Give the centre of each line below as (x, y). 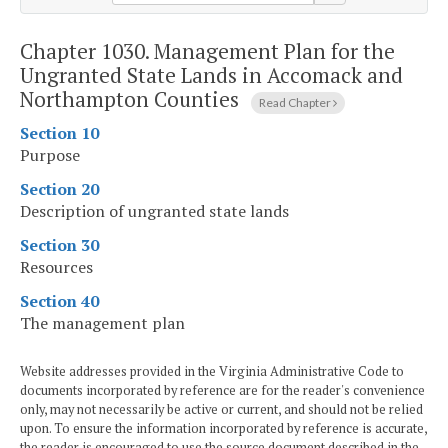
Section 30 (59, 245)
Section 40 (59, 301)
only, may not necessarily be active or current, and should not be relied (221, 410)
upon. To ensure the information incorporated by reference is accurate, (223, 429)
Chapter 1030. (87, 50)
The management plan (102, 323)
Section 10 (59, 133)
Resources (56, 267)
